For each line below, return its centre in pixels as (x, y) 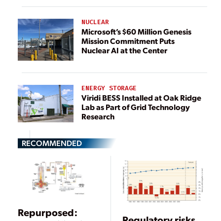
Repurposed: (48, 212)
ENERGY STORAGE (109, 88)
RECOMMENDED (52, 143)
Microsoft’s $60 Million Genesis (136, 32)
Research (98, 116)
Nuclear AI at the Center (124, 50)
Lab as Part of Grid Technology (136, 107)
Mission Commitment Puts (128, 41)
